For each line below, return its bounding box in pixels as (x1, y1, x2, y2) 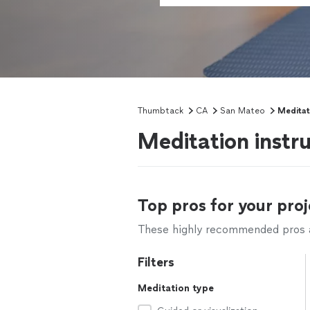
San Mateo (220, 106, 265, 116)
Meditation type (138, 282, 214, 294)
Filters (138, 255, 174, 270)
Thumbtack (138, 106, 183, 116)
